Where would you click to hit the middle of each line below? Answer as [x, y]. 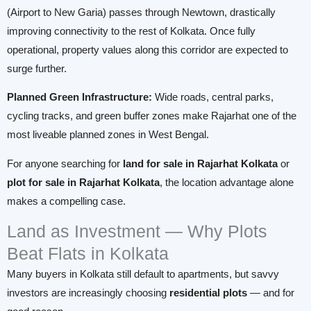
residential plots [208, 293]
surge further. [37, 68]
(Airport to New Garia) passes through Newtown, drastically [141, 12]
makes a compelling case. [66, 201]
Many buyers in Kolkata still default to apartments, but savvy [143, 275]
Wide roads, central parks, [213, 98]
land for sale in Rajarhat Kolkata [200, 163]
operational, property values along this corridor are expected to [148, 50]
